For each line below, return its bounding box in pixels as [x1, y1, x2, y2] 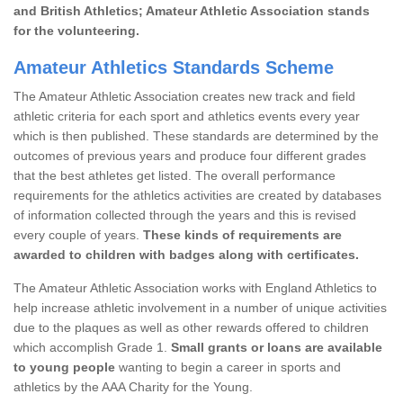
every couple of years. [13, 227, 143, 242]
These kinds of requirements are [143, 227, 342, 242]
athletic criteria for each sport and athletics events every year [13, 108, 360, 123]
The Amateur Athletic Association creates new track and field [13, 88, 355, 103]
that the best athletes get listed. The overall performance [13, 167, 336, 183]
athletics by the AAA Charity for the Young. [13, 379, 253, 394]
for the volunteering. [13, 22, 139, 38]
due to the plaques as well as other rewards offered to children [13, 319, 369, 335]
